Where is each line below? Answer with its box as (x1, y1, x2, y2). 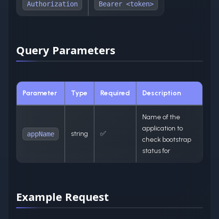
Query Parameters (16, 42, 115, 57)
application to (142, 124, 183, 132)
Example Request (16, 189, 109, 204)
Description (142, 88, 181, 97)
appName (27, 130, 54, 138)
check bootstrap (142, 135, 191, 144)
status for (142, 146, 170, 155)
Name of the (142, 112, 180, 121)
